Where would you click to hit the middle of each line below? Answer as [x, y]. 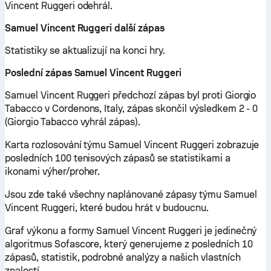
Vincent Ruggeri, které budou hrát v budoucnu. [107, 208]
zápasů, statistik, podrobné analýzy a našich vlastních [123, 257]
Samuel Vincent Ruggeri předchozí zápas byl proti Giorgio [131, 95]
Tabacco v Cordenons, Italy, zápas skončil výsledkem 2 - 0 [132, 109]
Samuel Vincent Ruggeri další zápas [85, 28]
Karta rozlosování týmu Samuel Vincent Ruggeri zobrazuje [132, 145]
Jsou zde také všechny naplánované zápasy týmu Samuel [131, 194]
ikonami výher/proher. [53, 171]
